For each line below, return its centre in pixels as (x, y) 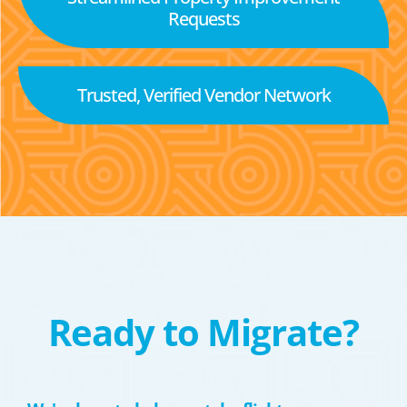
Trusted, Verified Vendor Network (203, 95)
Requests (203, 19)
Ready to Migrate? (203, 332)
